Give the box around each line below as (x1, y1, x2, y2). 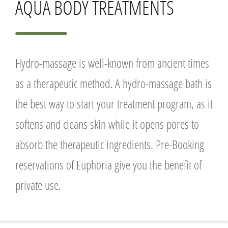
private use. (15, 177, 61, 193)
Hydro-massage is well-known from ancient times (15, 55, 209, 71)
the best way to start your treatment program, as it (15, 96, 213, 111)
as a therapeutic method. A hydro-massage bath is (15, 75, 212, 91)
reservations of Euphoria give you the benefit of (15, 157, 202, 173)
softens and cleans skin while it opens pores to (15, 116, 199, 132)
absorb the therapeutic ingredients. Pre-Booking (15, 136, 204, 152)
